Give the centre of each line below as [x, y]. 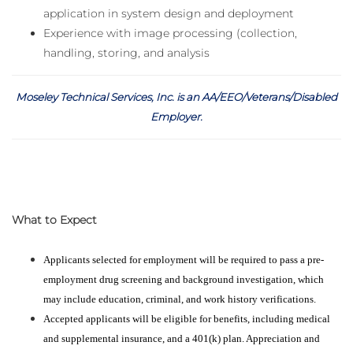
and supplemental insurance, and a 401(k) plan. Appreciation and [182, 339]
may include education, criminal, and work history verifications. [180, 299]
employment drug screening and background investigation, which [184, 280]
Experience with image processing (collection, [170, 33]
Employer [175, 117]
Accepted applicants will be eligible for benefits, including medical [187, 319]
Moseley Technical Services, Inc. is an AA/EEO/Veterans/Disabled [176, 97]
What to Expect [54, 220]
